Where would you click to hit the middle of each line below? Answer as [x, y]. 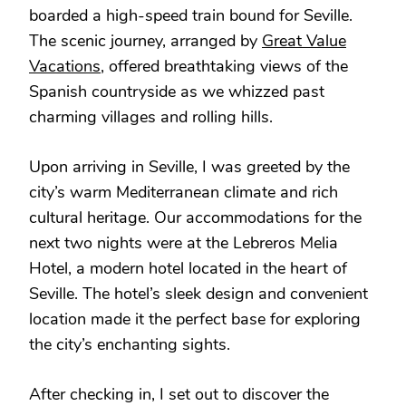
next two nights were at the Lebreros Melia [184, 242]
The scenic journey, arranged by [145, 40]
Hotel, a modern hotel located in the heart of [188, 268]
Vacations [65, 66]
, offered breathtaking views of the [224, 66]
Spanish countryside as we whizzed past [177, 91]
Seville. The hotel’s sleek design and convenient [198, 293]
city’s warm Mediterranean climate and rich [184, 192]
